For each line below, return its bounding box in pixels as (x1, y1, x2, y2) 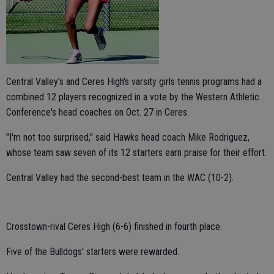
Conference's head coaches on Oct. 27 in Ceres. (6, 106, 189, 118)
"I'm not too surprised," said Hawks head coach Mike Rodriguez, (6, 131, 250, 143)
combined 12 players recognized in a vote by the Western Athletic (6, 91, 259, 103)
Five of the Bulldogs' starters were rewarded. (6, 245, 179, 257)
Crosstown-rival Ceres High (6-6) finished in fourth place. (6, 220, 222, 232)
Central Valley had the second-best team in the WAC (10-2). (6, 171, 234, 183)
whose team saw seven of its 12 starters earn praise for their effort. (6, 146, 267, 158)
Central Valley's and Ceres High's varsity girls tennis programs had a (6, 75, 262, 87)
